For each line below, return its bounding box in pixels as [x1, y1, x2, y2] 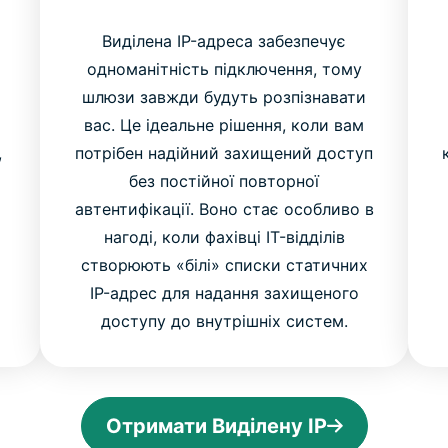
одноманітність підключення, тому [86, 59, 362, 80]
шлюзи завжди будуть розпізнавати [82, 87, 366, 108]
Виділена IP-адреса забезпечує [102, 31, 346, 52]
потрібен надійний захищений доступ [75, 143, 373, 164]
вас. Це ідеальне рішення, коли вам [84, 115, 364, 136]
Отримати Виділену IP [105, 414, 327, 439]
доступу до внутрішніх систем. [100, 311, 348, 332]
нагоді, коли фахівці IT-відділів [103, 227, 345, 248]
